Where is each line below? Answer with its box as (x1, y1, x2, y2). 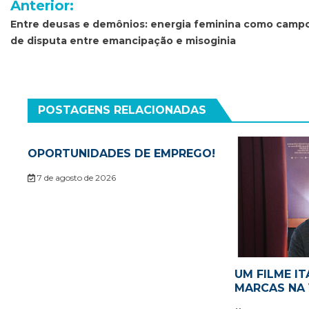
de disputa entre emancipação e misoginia (10, 34, 236, 48)
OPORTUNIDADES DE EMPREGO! (28, 147, 215, 161)
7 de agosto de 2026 (34, 172, 116, 183)
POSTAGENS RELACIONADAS (38, 103, 206, 117)
